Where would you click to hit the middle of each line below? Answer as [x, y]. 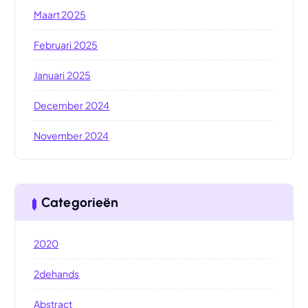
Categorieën [80, 202]
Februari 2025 [66, 45]
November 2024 [71, 136]
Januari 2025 [62, 75]
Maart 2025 [59, 15]
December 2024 [71, 106]
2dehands [56, 273]
